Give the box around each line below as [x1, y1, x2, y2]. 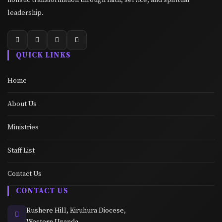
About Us [7, 99, 37, 109]
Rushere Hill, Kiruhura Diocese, [26, 206, 126, 215]
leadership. [7, 8, 44, 17]
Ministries [7, 122, 39, 132]
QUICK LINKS [16, 50, 71, 60]
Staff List [7, 146, 35, 155]
